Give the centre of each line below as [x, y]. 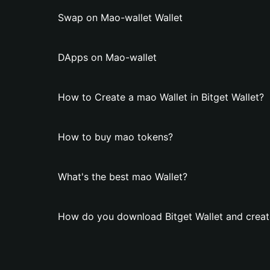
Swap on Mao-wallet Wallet [120, 17]
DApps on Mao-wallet [107, 57]
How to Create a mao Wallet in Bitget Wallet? [161, 97]
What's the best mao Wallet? [123, 177]
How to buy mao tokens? [115, 137]
